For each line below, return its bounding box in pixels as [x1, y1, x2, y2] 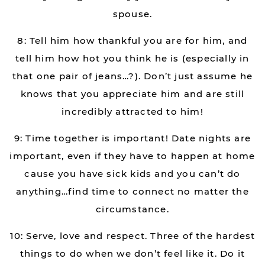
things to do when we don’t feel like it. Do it [20, 248, 245, 259]
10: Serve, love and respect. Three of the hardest [9, 230, 256, 241]
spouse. [112, 8, 153, 20]
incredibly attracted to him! [62, 106, 203, 117]
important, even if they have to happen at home [9, 150, 256, 161]
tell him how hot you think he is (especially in [15, 53, 250, 64]
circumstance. [96, 203, 169, 215]
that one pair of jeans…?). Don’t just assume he [12, 70, 253, 82]
